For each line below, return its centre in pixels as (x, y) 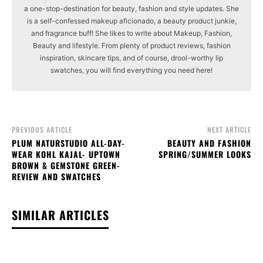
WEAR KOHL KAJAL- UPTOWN (66, 154)
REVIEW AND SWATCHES (56, 176)
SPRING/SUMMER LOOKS (205, 154)
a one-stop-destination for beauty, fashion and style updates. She (131, 8)
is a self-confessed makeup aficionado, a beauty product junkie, (131, 21)
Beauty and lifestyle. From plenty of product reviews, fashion (131, 45)
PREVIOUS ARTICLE (42, 129)
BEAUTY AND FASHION (209, 143)
